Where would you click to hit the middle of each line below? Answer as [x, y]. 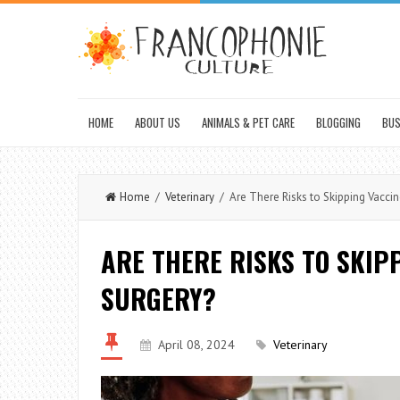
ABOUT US [158, 122]
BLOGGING [338, 122]
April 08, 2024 [196, 345]
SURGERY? [158, 299]
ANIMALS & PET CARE [248, 122]
